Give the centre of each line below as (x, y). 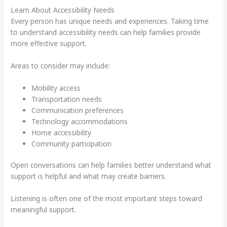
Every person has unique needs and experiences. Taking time (110, 21)
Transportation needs (67, 99)
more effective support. (49, 44)
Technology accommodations (80, 121)
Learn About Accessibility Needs (63, 10)
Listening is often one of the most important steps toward (107, 199)
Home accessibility (62, 132)
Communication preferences (78, 110)
